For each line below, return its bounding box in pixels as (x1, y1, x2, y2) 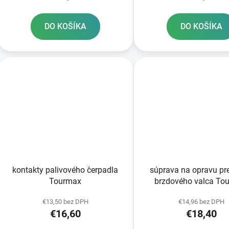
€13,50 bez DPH (42, 197, 88, 205)
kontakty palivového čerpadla (12, 165, 119, 175)
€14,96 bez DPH (178, 197, 224, 205)
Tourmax (49, 176, 82, 186)
